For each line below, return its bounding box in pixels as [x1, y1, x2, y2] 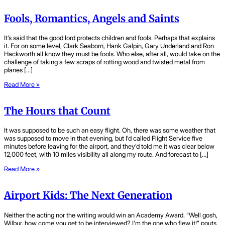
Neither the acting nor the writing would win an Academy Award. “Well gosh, [4, 210, 217, 219]
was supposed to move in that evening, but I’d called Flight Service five [4, 134, 202, 143]
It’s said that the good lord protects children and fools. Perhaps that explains [4, 33, 215, 42]
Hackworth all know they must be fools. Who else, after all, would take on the [4, 49, 220, 58]
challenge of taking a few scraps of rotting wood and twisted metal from [4, 57, 205, 66]
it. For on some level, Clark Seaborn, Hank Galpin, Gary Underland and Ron [4, 41, 214, 50]
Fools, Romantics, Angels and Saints [4, 12, 179, 25]
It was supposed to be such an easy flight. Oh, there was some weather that [4, 126, 215, 135]
